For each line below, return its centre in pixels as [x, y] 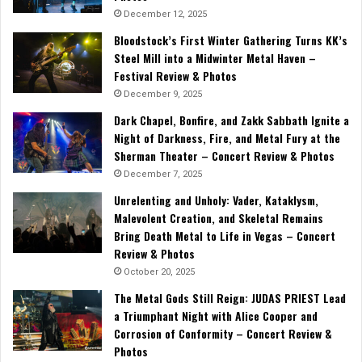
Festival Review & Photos [175, 76]
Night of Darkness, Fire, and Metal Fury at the [227, 138]
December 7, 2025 [163, 175]
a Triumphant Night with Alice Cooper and [216, 316]
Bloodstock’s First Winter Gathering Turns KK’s [231, 40]
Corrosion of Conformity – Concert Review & [223, 334]
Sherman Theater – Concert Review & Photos [224, 156]
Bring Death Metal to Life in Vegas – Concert [225, 236]
